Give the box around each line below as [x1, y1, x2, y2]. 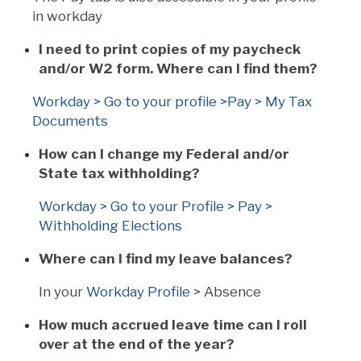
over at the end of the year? [39, 335, 234, 352]
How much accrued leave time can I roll [39, 316, 307, 333]
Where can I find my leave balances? [39, 250, 293, 267]
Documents [32, 112, 108, 129]
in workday [32, 7, 102, 24]
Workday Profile [86, 283, 190, 300]
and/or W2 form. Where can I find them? [39, 60, 317, 77]
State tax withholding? [39, 164, 203, 181]
